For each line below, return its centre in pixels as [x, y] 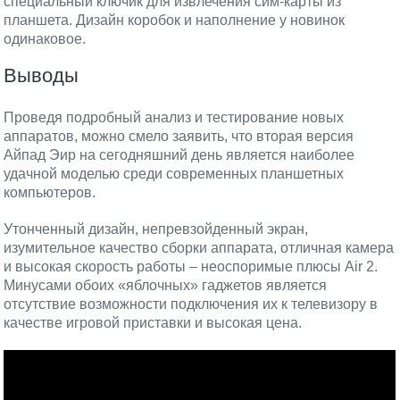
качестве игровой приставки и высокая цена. [153, 323]
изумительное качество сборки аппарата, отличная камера [199, 248]
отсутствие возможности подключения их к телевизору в [191, 304]
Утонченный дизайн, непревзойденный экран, [156, 229]
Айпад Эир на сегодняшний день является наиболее [179, 155]
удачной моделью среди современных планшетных [174, 174]
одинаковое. [45, 39]
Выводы [42, 75]
